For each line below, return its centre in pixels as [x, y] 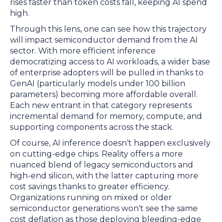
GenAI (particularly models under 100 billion [98, 83]
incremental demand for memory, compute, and [106, 116]
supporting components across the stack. [92, 127]
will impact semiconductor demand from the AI [104, 40]
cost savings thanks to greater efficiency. [90, 187]
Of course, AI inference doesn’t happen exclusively [110, 143]
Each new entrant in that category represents [101, 105]
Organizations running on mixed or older [91, 197]
